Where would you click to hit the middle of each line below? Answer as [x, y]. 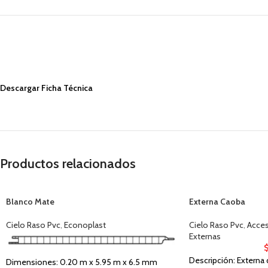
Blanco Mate [30, 201]
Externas [205, 236]
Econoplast [85, 225]
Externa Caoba [217, 201]
